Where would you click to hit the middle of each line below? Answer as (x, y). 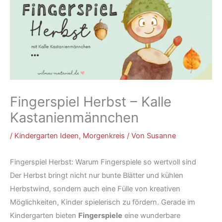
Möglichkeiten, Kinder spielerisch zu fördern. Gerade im (103, 202)
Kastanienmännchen (74, 118)
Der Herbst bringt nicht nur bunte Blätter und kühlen (97, 176)
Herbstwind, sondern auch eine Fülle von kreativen (95, 189)
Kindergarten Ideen (47, 136)
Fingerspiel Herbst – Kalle (91, 102)
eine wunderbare (151, 216)
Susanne (161, 136)
